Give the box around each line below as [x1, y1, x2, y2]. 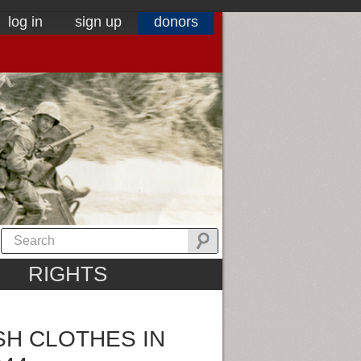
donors [154, 14, 198, 30]
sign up [75, 14, 122, 30]
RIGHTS [27, 262, 107, 287]
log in [8, 14, 43, 30]
